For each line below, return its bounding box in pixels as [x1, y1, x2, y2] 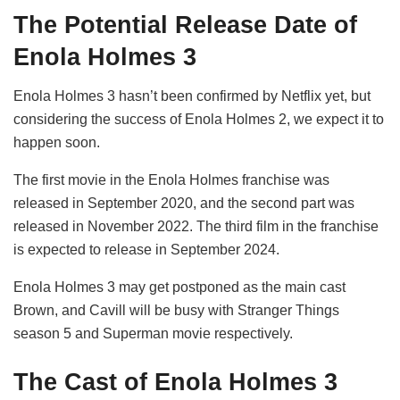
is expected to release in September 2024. [13, 242, 279, 258]
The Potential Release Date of [13, 10, 357, 38]
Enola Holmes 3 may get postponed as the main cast [13, 279, 346, 296]
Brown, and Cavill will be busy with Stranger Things [13, 303, 339, 319]
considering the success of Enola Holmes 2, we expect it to [13, 112, 384, 128]
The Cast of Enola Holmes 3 [13, 368, 337, 396]
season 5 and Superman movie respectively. [13, 326, 293, 342]
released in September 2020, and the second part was [13, 196, 354, 212]
